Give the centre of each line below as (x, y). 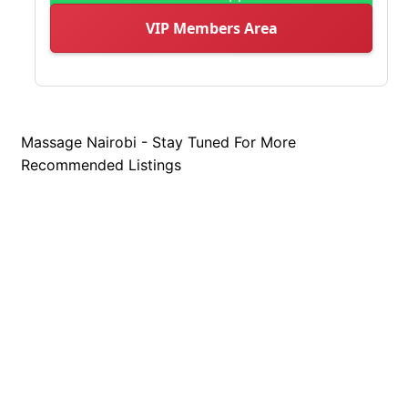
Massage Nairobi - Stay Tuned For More (158, 142)
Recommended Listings (101, 164)
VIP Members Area (211, 28)
